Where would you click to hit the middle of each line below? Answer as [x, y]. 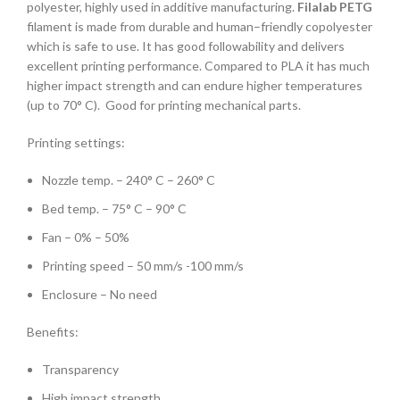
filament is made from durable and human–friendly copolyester [200, 26]
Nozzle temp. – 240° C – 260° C [129, 179]
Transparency [80, 369]
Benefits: [53, 331]
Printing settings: [76, 142]
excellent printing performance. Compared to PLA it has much [198, 65]
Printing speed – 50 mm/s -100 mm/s [143, 265]
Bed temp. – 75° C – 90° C [114, 208]
